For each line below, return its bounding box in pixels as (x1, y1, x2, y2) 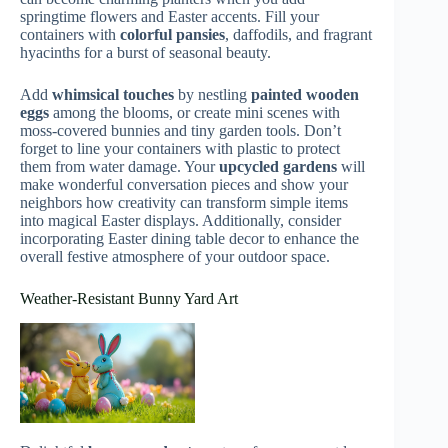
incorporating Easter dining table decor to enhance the (20, 229, 359, 247)
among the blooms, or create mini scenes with (49, 103, 340, 121)
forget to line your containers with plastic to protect (20, 139, 340, 157)
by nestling (174, 85, 251, 103)
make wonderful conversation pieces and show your (20, 175, 348, 193)
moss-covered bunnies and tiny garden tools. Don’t (20, 121, 341, 139)
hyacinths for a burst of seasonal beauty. (20, 43, 271, 61)
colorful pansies (120, 25, 225, 43)
